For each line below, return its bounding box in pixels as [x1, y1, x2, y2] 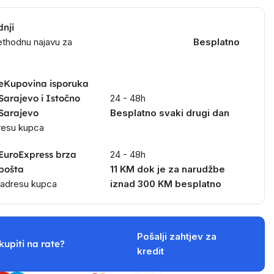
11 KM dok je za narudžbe [110, 163, 226, 175]
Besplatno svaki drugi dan [110, 107, 230, 119]
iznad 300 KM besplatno [110, 178, 222, 190]
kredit [136, 245, 164, 257]
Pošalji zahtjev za [136, 231, 217, 242]
